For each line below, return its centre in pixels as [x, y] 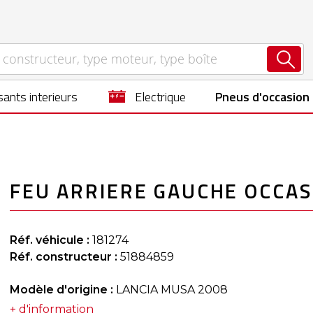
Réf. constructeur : [64, 257]
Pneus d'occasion [266, 97]
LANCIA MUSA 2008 [172, 290]
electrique [164, 97]
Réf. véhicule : [50, 240]
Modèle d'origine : [63, 290]
